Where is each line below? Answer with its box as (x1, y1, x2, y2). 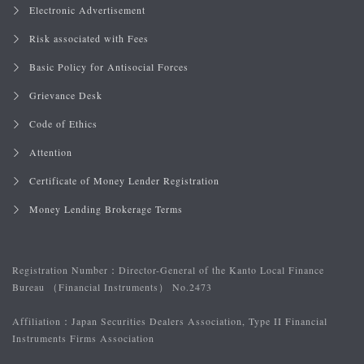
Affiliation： (12, 314, 71, 327)
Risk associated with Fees (29, 32, 149, 45)
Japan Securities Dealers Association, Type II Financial (71, 314, 327, 327)
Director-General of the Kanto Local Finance (119, 263, 324, 276)
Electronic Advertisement (29, 3, 145, 16)
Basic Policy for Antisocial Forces (29, 60, 188, 73)
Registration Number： (12, 263, 119, 276)
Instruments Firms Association (12, 331, 154, 344)
